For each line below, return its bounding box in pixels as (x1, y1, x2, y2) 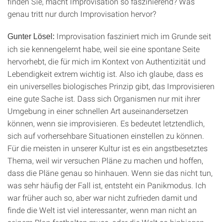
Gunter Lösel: (7, 32, 55, 41)
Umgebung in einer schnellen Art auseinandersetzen (7, 106, 188, 116)
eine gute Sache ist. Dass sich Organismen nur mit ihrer (7, 93, 200, 104)
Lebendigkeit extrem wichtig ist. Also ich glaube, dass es (7, 68, 203, 79)
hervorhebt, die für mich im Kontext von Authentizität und (7, 56, 206, 66)
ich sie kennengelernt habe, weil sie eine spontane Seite (7, 44, 200, 54)
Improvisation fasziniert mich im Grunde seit (55, 31, 211, 41)
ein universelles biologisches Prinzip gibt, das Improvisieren (7, 81, 215, 91)
